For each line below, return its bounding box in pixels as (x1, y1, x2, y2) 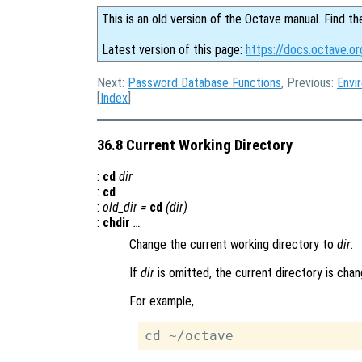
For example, (129, 293, 194, 309)
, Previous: (281, 75, 337, 90)
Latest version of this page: (102, 42, 246, 57)
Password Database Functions (128, 75, 281, 90)
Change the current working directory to (129, 237, 337, 253)
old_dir (103, 200, 137, 216)
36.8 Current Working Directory (97, 136, 293, 154)
